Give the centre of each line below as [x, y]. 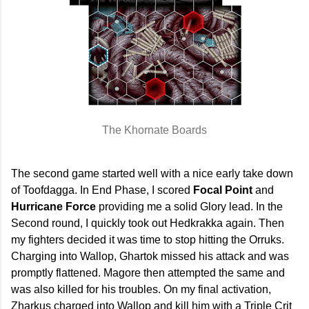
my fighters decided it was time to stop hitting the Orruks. [148, 239]
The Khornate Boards [154, 130]
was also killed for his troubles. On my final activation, [141, 289]
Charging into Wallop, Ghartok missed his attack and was [150, 256]
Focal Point [223, 190]
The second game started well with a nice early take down [152, 173]
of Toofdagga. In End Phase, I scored [102, 190]
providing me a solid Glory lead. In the [189, 206]
